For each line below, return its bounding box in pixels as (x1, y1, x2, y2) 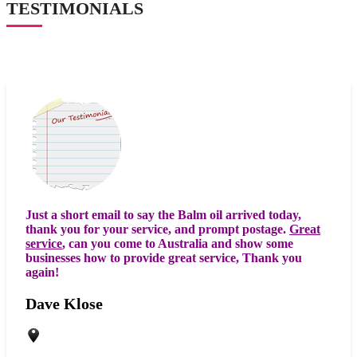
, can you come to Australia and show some (62, 236, 293, 250)
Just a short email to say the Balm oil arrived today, (25, 207, 301, 222)
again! (25, 265, 59, 279)
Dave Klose (25, 294, 103, 312)
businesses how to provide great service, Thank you (25, 250, 302, 265)
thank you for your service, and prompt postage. (25, 222, 289, 236)
